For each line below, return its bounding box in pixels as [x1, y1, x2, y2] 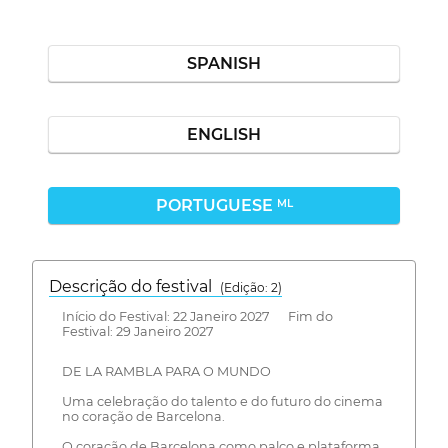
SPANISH [187, 54, 261, 73]
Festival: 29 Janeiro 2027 [61, 323, 214, 339]
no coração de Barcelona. [61, 409, 225, 425]
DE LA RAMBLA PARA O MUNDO [61, 364, 271, 380]
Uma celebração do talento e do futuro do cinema [61, 394, 383, 410]
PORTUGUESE [155, 196, 277, 215]
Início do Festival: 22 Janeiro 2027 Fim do [61, 308, 333, 324]
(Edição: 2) [220, 280, 282, 295]
